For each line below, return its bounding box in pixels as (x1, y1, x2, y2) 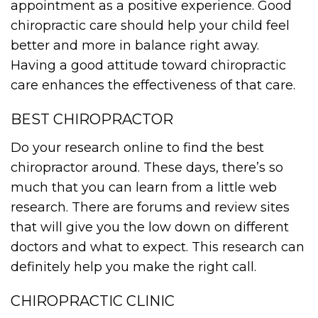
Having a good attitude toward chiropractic (11, 57, 286, 73)
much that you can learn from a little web (11, 180, 277, 195)
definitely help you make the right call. (11, 259, 256, 275)
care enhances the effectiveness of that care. (11, 77, 295, 93)
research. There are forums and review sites (11, 199, 290, 215)
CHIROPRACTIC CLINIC (11, 292, 175, 309)
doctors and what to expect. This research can (11, 239, 305, 255)
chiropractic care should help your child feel (11, 18, 290, 33)
